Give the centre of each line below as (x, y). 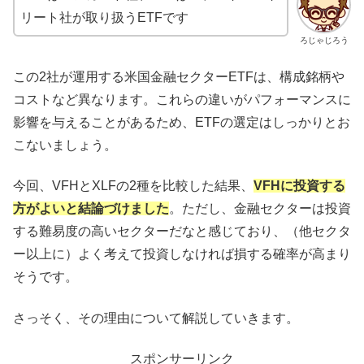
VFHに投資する (299, 186)
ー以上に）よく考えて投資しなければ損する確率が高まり (182, 254)
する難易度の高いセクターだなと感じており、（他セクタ (182, 232)
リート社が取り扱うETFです (104, 17)
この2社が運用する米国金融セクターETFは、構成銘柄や (179, 77)
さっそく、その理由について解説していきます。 (156, 318)
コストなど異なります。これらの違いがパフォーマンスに (182, 100)
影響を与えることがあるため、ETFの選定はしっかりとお (182, 123)
